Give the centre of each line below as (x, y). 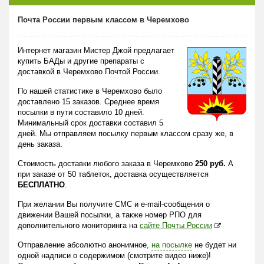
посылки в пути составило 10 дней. (81, 112)
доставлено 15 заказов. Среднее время (88, 102)
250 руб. (210, 164)
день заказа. (40, 144)
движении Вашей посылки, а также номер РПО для (110, 215)
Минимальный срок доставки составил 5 (90, 123)
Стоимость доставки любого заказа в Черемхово (106, 164)
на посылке (172, 245)
